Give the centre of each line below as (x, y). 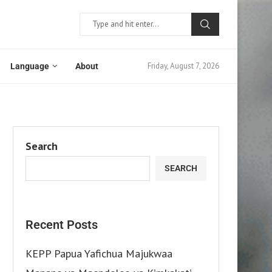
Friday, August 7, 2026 (183, 66)
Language (30, 66)
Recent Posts (62, 224)
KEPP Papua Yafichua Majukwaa (99, 253)
